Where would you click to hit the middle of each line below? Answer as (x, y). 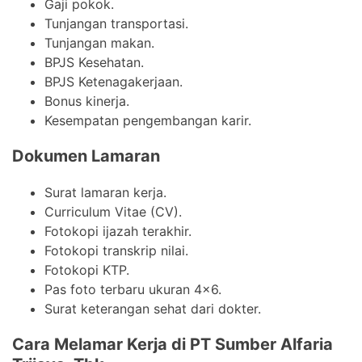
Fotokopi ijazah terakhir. (118, 231)
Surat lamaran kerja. (105, 192)
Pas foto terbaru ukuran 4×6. (133, 289)
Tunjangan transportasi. (116, 23)
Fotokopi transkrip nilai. (116, 250)
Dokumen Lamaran (86, 156)
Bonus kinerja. (87, 101)
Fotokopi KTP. (87, 269)
